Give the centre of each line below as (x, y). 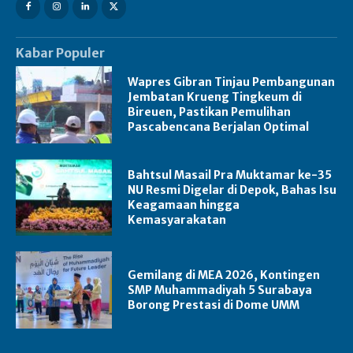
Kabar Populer (60, 52)
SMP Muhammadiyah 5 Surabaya (220, 290)
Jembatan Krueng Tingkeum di (215, 97)
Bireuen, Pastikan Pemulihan (210, 111)
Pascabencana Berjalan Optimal (219, 126)
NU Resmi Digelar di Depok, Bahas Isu (232, 190)
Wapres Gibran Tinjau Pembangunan (232, 82)
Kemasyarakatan (177, 219)
